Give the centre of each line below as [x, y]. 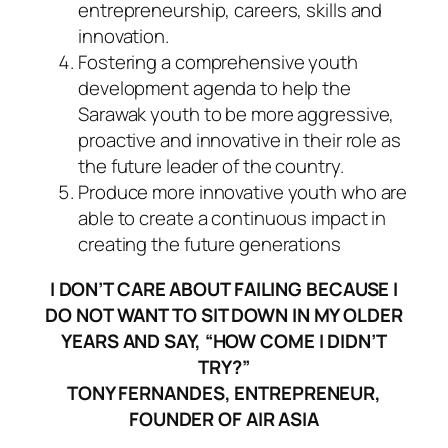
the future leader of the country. [211, 166]
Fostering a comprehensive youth [218, 62]
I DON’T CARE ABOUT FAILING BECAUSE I [224, 288]
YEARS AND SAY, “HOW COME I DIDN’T [224, 340]
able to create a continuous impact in [232, 218]
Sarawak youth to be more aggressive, [236, 114]
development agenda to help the [214, 88]
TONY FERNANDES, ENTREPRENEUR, [224, 392]
